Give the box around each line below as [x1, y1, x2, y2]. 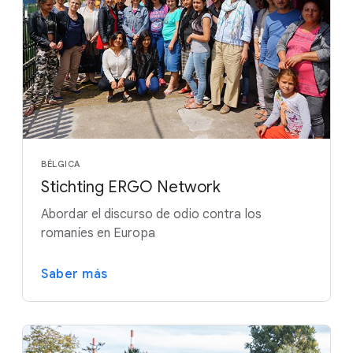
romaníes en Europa [41, 225, 155, 241]
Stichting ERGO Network [41, 176, 221, 197]
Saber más [41, 266, 108, 282]
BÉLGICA [41, 158, 80, 169]
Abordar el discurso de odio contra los [41, 206, 262, 222]
